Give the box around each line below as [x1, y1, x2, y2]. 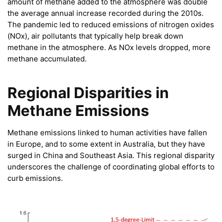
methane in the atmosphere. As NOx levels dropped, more [7, 42, 211, 52]
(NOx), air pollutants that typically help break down [7, 31, 183, 41]
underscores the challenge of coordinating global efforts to [7, 162, 215, 171]
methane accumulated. [7, 54, 87, 63]
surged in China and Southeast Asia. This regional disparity [7, 150, 215, 160]
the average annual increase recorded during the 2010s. [7, 8, 204, 18]
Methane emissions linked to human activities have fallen [7, 127, 207, 137]
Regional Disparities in [7, 83, 169, 102]
